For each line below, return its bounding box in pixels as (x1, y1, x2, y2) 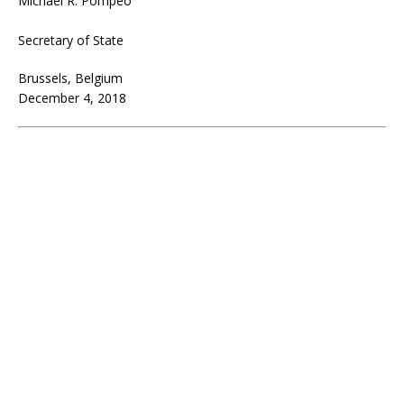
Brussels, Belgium (18, 69, 123, 87)
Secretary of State (18, 31, 124, 49)
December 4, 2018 (18, 88, 126, 106)
